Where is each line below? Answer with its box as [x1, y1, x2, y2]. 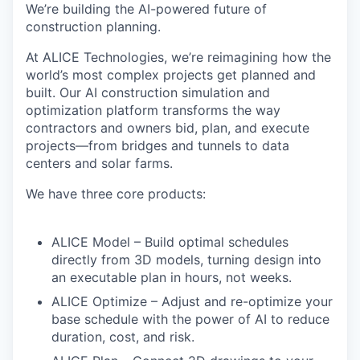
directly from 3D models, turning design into [51, 252, 321, 268]
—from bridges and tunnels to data [76, 137, 289, 154]
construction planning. [26, 18, 161, 35]
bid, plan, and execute [175, 120, 309, 137]
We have [26, 186, 81, 202]
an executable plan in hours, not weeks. [51, 269, 292, 286]
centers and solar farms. [26, 155, 173, 172]
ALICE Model [51, 234, 130, 251]
